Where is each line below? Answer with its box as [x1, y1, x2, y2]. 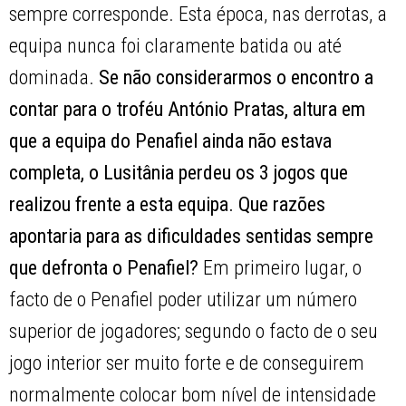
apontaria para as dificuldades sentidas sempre [9, 225, 374, 248]
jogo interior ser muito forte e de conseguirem [9, 352, 365, 375]
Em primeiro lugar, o [198, 256, 362, 280]
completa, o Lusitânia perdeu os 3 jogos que [9, 161, 349, 185]
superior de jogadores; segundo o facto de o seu [9, 320, 379, 343]
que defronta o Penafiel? [9, 256, 199, 280]
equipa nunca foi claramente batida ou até [9, 34, 343, 58]
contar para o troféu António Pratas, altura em [9, 98, 366, 121]
